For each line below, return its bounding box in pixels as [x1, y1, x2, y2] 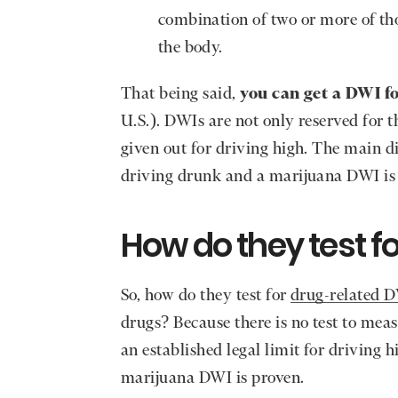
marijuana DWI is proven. [121, 370, 308, 386]
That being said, [121, 86, 241, 103]
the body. [157, 40, 223, 57]
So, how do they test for [121, 287, 291, 304]
